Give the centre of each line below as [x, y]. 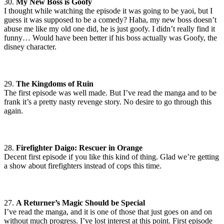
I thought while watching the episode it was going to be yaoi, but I [108, 11]
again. [13, 111]
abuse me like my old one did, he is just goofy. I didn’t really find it [109, 29]
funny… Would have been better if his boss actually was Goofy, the [110, 38]
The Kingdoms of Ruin [55, 84]
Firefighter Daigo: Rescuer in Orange [79, 148]
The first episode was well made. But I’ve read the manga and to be [110, 93]
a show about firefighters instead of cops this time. [83, 166]
